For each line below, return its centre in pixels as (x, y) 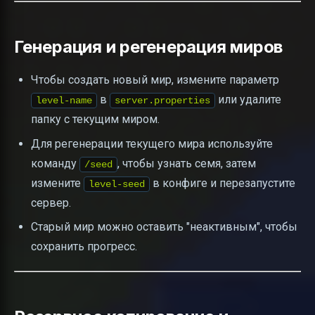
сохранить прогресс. (84, 247)
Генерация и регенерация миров (149, 47)
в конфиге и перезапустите (223, 183)
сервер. (51, 202)
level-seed (117, 184)
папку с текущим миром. (95, 120)
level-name (64, 101)
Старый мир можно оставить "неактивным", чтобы (164, 227)
